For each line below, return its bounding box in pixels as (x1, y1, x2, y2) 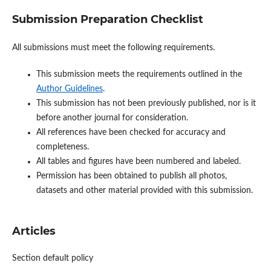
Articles (11, 224, 56, 238)
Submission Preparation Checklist (11, 13, 203, 27)
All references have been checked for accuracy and (36, 128, 226, 137)
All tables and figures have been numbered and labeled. (36, 157, 241, 166)
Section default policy (11, 254, 93, 263)
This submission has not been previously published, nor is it (36, 99, 256, 108)
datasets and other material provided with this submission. (36, 186, 253, 195)
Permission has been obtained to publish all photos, (36, 172, 227, 181)
